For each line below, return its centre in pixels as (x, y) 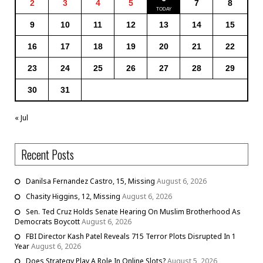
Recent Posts (48, 155)
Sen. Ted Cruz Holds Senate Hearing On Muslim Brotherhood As (133, 212)
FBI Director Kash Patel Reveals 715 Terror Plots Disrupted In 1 (131, 237)
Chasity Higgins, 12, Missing (73, 197)
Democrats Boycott (47, 222)
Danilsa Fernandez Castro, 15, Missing (90, 181)
